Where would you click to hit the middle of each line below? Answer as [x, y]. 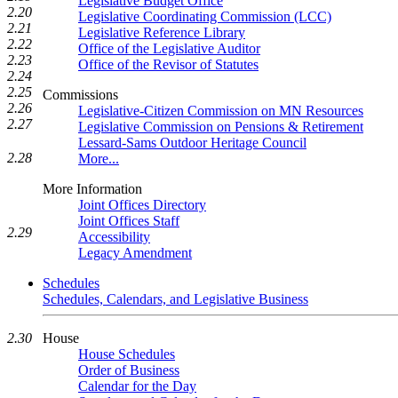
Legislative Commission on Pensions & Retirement [221, 127]
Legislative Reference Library [162, 32]
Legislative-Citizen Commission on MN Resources [221, 111]
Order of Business [129, 370]
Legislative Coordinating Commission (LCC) [205, 16]
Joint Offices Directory [142, 205]
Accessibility [114, 237]
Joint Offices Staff [129, 221]
